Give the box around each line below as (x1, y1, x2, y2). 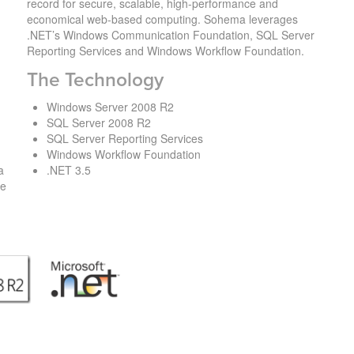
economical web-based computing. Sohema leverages (26, 10, 298, 27)
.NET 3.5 (46, 161, 91, 178)
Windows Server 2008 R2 (46, 98, 174, 115)
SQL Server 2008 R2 (46, 114, 151, 130)
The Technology (26, 68, 164, 92)
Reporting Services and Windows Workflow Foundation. (26, 42, 304, 58)
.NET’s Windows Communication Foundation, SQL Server (26, 26, 314, 43)
